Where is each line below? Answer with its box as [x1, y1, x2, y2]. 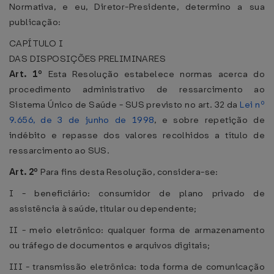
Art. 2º [9, 166, 41, 178]
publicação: [9, 16, 61, 28]
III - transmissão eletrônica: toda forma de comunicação [9, 261, 265, 273]
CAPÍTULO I [9, 37, 63, 50]
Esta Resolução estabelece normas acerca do [48, 68, 265, 80]
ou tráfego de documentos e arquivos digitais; [9, 239, 210, 251]
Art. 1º [9, 68, 48, 80]
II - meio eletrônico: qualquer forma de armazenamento [9, 224, 265, 236]
